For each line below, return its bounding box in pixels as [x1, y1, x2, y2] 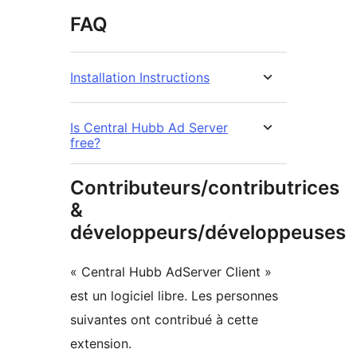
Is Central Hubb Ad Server [70, 120, 228, 136]
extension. [70, 335, 131, 352]
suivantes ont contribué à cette [70, 312, 258, 328]
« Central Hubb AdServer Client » [70, 264, 272, 280]
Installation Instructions [70, 69, 210, 86]
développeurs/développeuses [70, 221, 346, 245]
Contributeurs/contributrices [70, 176, 339, 200]
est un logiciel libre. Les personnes [70, 288, 278, 304]
